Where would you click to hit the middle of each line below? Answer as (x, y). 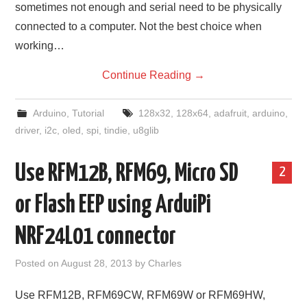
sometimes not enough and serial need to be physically (149, 7)
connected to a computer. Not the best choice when (139, 26)
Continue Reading (148, 75)
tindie (116, 130)
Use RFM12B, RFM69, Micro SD (127, 174)
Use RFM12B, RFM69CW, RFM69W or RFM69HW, (140, 295)
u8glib (146, 130)
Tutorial (88, 113)
